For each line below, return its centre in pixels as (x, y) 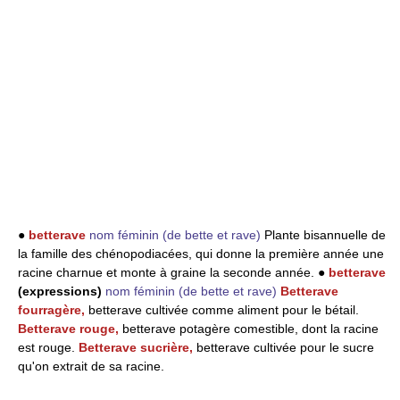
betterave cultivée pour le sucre (285, 347)
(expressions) (60, 291)
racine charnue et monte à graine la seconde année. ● (173, 272)
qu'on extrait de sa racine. (91, 366)
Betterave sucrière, (137, 347)
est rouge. (48, 347)
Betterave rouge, (70, 329)
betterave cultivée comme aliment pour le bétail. (224, 310)
